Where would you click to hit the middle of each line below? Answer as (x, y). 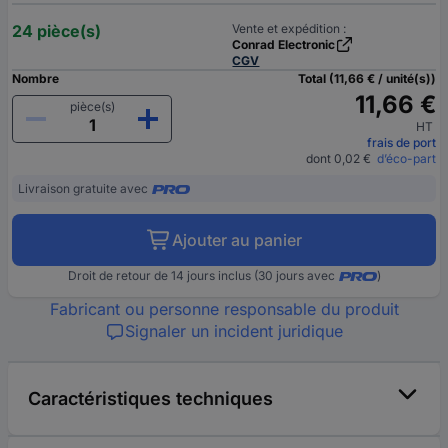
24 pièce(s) (56, 31)
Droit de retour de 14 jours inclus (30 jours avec (201, 276)
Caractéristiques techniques (150, 399)
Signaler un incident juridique (234, 331)
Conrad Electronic (284, 45)
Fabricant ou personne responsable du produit (224, 309)
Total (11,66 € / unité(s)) (367, 79)
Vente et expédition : (289, 29)
